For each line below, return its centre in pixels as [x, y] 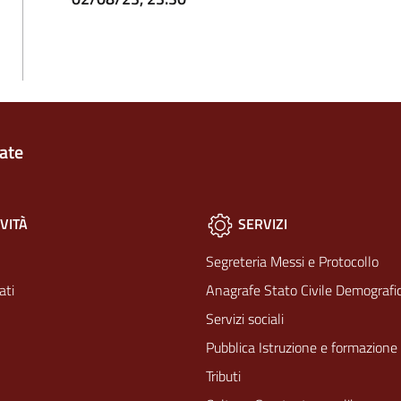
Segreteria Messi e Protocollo [292, 261]
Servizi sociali [245, 319]
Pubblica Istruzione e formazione [302, 347]
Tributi [223, 376]
